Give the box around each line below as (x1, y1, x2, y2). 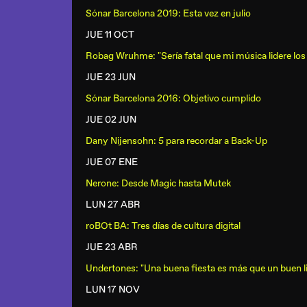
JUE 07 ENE (86, 156, 138, 168)
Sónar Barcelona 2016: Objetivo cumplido (86, 93, 261, 104)
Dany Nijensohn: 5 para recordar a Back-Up (86, 135, 267, 147)
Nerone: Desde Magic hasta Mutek (86, 177, 231, 189)
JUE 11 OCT (86, 29, 134, 40)
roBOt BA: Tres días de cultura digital (86, 220, 241, 232)
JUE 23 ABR (86, 241, 138, 253)
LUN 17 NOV (86, 284, 140, 295)
